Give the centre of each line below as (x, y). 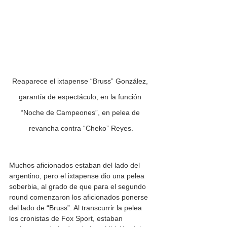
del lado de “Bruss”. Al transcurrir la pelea (77, 208)
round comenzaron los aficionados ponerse (80, 197)
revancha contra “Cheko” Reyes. (81, 128)
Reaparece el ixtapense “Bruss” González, (81, 81)
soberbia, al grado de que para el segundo (79, 187)
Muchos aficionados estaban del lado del (75, 165)
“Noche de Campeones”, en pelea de (81, 113)
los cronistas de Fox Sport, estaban (67, 219)
